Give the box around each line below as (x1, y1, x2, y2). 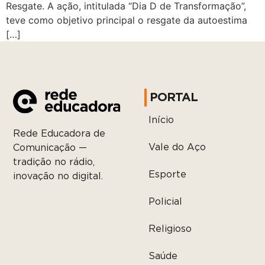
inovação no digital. (13, 171, 104, 181)
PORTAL (150, 92, 198, 104)
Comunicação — (13, 143, 88, 153)
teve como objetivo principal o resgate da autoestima (6, 14, 247, 27)
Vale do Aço (148, 143, 206, 153)
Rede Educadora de (13, 128, 106, 138)
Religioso (148, 224, 192, 234)
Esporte (148, 170, 187, 180)
